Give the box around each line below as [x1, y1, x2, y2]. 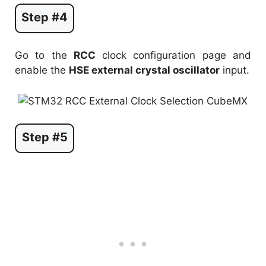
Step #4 [21, 10, 68, 25]
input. [220, 64, 249, 77]
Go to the [15, 49, 74, 62]
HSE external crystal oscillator [69, 64, 220, 77]
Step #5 [21, 130, 68, 145]
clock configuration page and [95, 49, 252, 62]
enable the [15, 64, 69, 77]
